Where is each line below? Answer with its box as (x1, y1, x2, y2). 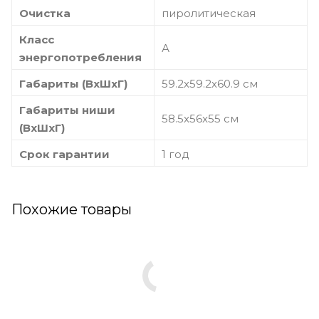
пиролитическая (162, 6, 256, 20)
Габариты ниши (19, 103, 115, 117)
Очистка (19, 6, 70, 20)
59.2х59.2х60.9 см (162, 76, 258, 90)
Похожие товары (11, 200, 132, 218)
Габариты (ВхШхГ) (19, 76, 127, 90)
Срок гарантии (19, 147, 110, 161)
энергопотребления (19, 50, 142, 64)
